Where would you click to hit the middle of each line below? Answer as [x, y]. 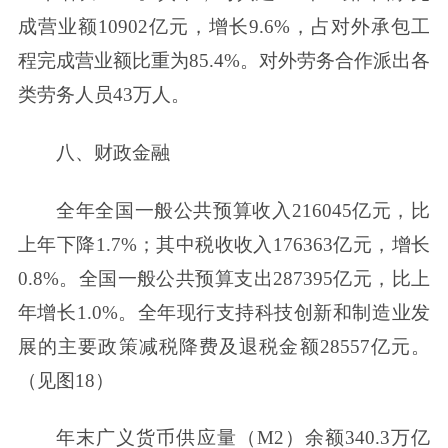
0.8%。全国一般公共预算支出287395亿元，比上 [224, 278]
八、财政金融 [113, 152]
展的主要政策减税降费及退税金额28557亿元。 [224, 346]
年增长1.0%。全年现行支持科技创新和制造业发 [224, 312]
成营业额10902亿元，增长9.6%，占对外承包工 [224, 26]
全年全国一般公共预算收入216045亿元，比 [243, 210]
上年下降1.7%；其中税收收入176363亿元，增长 [224, 244]
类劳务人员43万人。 [103, 94]
